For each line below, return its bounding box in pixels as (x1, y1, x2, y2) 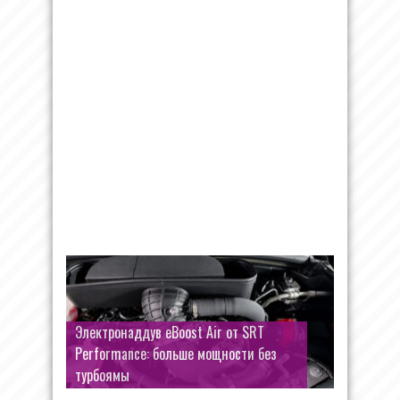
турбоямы (75, 364, 129, 386)
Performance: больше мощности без (75, 343, 277, 364)
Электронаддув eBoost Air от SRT (75, 321, 264, 343)
